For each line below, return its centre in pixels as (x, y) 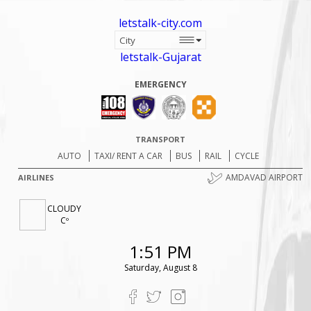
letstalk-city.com (160, 23)
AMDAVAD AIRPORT (264, 177)
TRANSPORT (160, 139)
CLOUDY (65, 209)
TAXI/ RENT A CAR (128, 156)
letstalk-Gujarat (160, 57)
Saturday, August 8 (160, 268)
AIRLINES (36, 177)
